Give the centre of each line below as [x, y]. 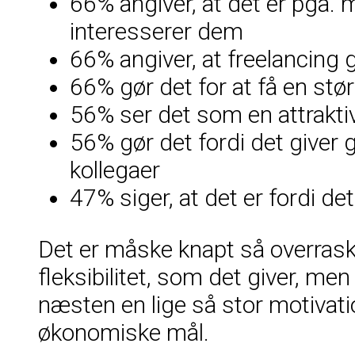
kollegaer [115, 170]
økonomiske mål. [124, 332]
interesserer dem [157, 31]
